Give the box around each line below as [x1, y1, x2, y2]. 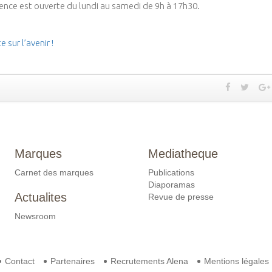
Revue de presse [148, 191, 214, 202]
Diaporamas [148, 179, 195, 189]
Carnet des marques [15, 167, 93, 177]
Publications [148, 167, 194, 177]
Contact [4, 256, 35, 266]
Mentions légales [203, 256, 269, 266]
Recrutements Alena [110, 256, 188, 266]
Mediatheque [148, 146, 218, 160]
